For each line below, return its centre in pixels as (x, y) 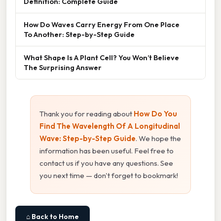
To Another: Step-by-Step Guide (79, 35)
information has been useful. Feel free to (107, 151)
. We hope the (158, 139)
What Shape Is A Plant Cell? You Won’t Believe (101, 58)
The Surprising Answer (63, 68)
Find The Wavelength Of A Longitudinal (110, 126)
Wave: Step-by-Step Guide (88, 139)
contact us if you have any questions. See (106, 163)
